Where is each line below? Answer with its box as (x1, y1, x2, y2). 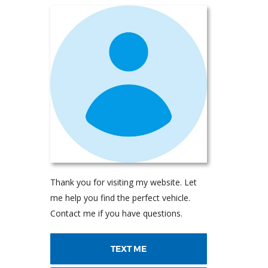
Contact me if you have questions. (50, 207, 182, 219)
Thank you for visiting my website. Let (50, 176, 197, 188)
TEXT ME (110, 243, 147, 254)
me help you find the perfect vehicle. (50, 191, 190, 203)
